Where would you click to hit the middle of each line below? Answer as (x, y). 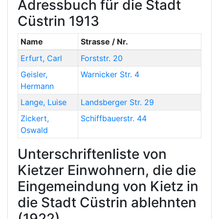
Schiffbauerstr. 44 (113, 119)
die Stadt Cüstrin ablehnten (107, 203)
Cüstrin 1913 (58, 21)
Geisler (33, 75)
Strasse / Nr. (104, 42)
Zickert (33, 119)
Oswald (34, 130)
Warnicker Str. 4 (110, 75)
